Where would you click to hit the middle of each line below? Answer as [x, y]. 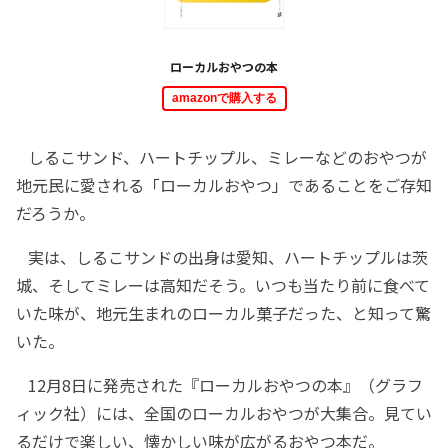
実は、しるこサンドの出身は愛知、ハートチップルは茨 [222, 256]
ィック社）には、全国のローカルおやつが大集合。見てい [224, 412]
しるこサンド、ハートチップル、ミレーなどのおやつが [221, 156]
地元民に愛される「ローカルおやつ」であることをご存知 [224, 184]
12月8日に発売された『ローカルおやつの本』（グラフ [219, 384]
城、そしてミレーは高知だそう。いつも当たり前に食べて [223, 284]
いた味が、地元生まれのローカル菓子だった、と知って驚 [223, 312]
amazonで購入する [224, 97]
